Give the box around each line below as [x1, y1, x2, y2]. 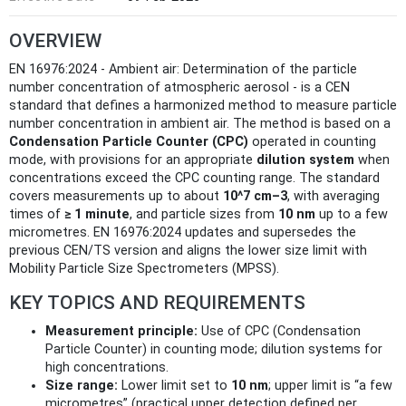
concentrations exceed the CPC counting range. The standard [9, 169, 380, 186]
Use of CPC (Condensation [198, 323, 361, 339]
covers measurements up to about [9, 188, 223, 204]
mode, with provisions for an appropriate [9, 151, 256, 168]
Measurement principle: [45, 323, 198, 339]
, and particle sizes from [130, 206, 278, 222]
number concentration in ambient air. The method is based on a [9, 115, 391, 131]
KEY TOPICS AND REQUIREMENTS [9, 291, 305, 314]
